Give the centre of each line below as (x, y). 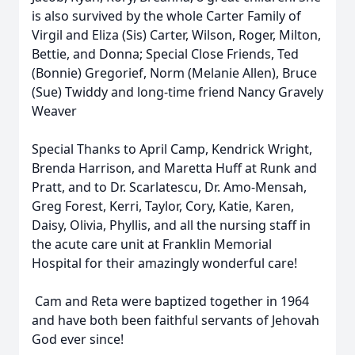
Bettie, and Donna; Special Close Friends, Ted (165, 54)
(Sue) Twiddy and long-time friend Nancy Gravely (177, 92)
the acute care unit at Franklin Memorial (152, 244)
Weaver (54, 111)
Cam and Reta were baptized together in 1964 (170, 301)
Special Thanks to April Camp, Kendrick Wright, (172, 149)
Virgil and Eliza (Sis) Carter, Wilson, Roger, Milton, (176, 35)
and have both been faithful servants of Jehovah (176, 320)
